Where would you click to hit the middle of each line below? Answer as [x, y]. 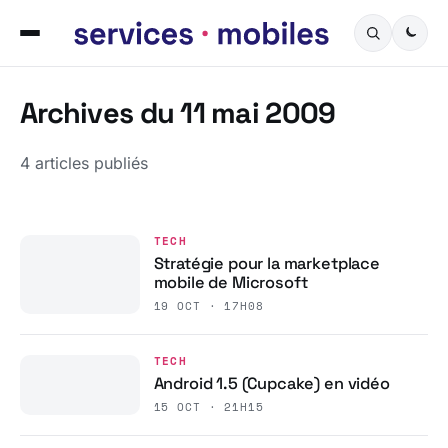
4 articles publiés [84, 163]
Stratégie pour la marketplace [266, 263]
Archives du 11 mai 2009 [178, 113]
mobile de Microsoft [230, 282]
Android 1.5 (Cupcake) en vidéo [271, 383]
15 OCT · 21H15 [208, 406]
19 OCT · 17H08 [208, 305]
